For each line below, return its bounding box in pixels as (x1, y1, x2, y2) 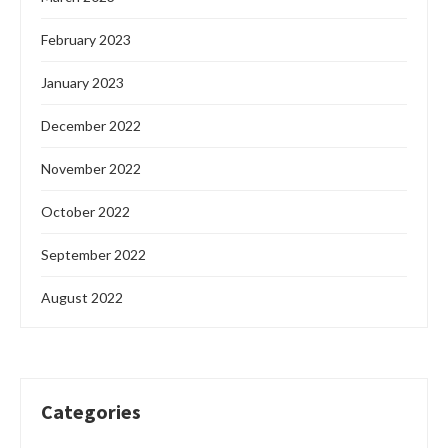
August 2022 (41, 289, 123, 307)
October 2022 (41, 203, 130, 221)
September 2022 (41, 246, 146, 264)
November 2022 (41, 160, 141, 178)
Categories (41, 399, 141, 425)
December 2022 (41, 117, 141, 135)
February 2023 (41, 31, 131, 49)
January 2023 (41, 74, 124, 92)
